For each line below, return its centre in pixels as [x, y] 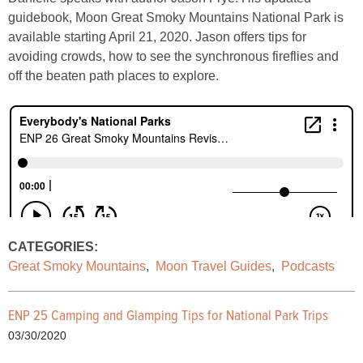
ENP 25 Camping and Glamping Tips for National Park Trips [168, 316]
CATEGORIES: [53, 247]
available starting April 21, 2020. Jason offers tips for [157, 37]
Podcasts [308, 266]
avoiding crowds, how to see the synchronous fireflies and [173, 56]
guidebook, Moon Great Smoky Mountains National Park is [176, 17]
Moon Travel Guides [214, 266]
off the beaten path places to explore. [113, 76]
